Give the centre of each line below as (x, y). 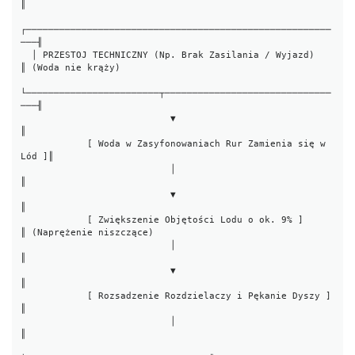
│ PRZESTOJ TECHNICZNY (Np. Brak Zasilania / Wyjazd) (27, 55)
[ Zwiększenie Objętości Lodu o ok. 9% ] (54, 220)
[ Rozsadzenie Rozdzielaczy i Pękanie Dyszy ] (54, 296)
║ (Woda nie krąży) (71, 68)
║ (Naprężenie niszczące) (88, 233)
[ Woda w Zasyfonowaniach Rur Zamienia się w (54, 144)
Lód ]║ (38, 157)
